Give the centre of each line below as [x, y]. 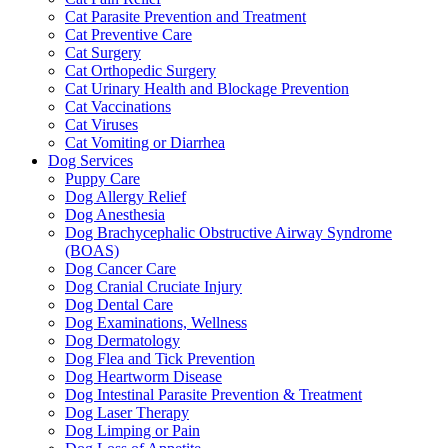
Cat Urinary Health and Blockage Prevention [207, 89]
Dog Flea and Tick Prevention [160, 359]
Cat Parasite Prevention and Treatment [185, 17]
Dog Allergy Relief [125, 197]
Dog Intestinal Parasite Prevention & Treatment [213, 395]
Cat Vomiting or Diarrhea [145, 143]
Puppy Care [102, 179]
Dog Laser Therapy [127, 413]
